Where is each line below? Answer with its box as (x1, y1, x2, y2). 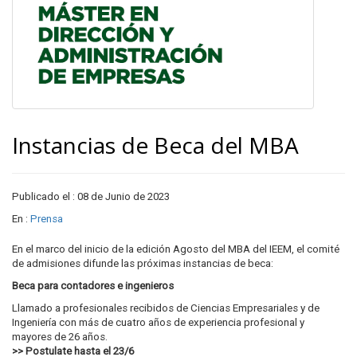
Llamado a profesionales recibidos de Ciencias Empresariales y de (12, 302, 320, 314)
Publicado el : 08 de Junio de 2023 (12, 190, 170, 202)
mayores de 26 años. (12, 331, 108, 343)
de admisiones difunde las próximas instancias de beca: (12, 257, 273, 269)
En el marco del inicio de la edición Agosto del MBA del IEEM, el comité (12, 243, 339, 255)
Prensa (30, 213, 63, 225)
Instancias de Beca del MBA (12, 130, 299, 160)
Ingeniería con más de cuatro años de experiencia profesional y (12, 316, 304, 328)
